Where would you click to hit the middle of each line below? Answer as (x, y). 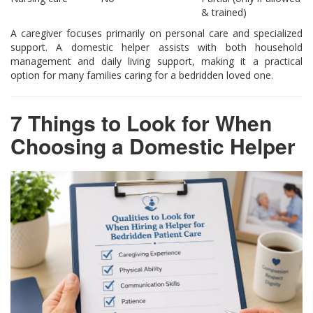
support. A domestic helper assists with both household (156, 48)
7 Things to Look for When (141, 123)
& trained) (224, 13)
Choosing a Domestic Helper (153, 146)
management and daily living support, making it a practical (156, 61)
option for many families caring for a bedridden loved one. (142, 75)
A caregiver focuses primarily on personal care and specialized (156, 34)
